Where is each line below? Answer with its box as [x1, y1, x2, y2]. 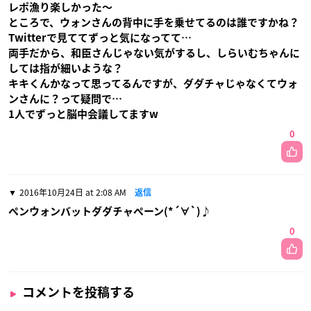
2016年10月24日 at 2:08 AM [19, 185, 126, 199]
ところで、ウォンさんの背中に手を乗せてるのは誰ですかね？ [8, 17, 299, 28]
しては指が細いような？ [8, 62, 123, 74]
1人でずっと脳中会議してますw [8, 108, 158, 119]
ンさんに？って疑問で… [8, 93, 122, 104]
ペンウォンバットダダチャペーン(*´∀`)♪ [8, 205, 211, 217]
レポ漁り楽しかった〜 [8, 1, 112, 12]
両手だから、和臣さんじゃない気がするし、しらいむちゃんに [8, 47, 300, 58]
